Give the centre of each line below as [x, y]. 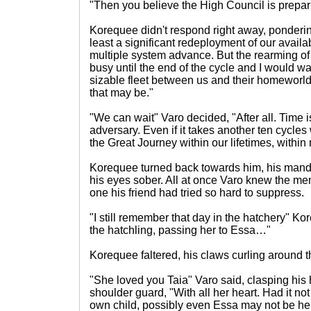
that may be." [121, 93]
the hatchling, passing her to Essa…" [180, 230]
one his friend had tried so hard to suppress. [197, 193]
